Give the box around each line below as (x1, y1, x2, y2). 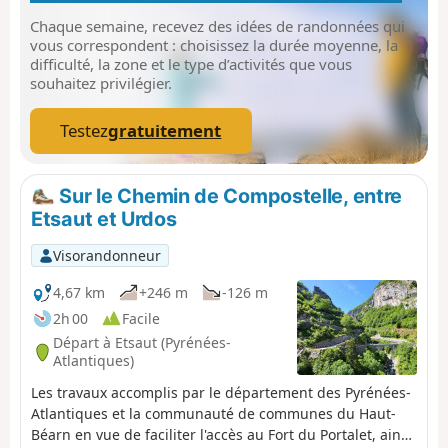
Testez (60, 119, 109, 143)
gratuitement (108, 119, 222, 143)
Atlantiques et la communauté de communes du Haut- (31, 404, 396, 424)
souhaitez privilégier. (30, 73, 172, 94)
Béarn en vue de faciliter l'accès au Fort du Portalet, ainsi (31, 425, 412, 445)
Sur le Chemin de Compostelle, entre (54, 183, 403, 208)
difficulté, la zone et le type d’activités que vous (30, 54, 352, 75)
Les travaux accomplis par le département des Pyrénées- (31, 383, 411, 403)
